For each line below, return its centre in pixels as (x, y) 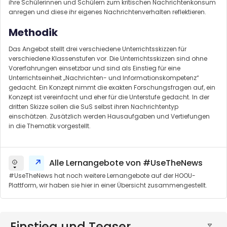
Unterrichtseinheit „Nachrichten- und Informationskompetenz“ (104, 78)
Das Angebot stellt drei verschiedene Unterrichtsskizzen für (98, 49)
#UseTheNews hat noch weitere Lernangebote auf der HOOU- (102, 176)
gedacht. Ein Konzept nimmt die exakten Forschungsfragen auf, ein (112, 88)
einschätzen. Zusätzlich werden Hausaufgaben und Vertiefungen (109, 117)
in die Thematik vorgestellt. (50, 126)
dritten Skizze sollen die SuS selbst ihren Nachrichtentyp (93, 107)
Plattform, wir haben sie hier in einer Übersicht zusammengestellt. (108, 185)
